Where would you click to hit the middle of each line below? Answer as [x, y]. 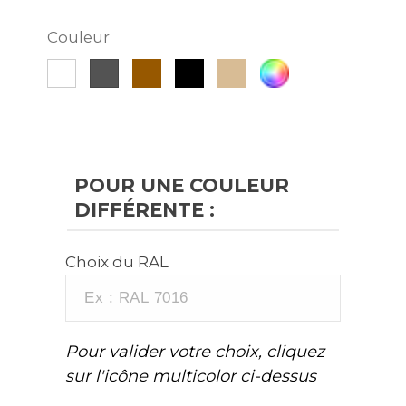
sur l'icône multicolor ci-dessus [191, 376]
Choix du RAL [117, 261]
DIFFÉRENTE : [145, 209]
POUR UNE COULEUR [182, 185]
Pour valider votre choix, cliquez [195, 351]
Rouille [160, 69]
